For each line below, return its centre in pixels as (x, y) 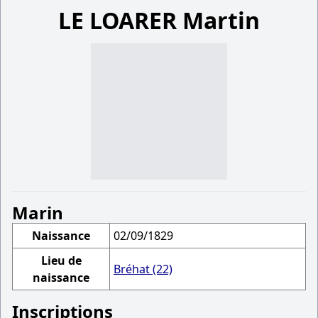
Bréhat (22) (143, 269)
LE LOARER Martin (159, 20)
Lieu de (61, 261)
